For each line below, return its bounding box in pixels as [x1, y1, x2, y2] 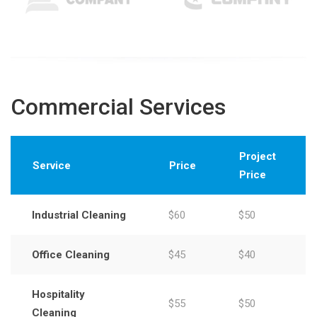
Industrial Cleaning [32, 209, 126, 222]
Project [239, 150, 276, 163]
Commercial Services [11, 93, 226, 121]
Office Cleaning [32, 248, 110, 262]
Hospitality [32, 288, 85, 301]
